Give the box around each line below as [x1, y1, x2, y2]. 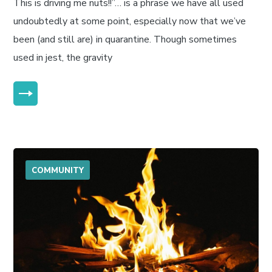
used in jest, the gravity [13, 50, 113, 64]
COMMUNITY [32, 165, 84, 176]
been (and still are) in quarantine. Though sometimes [13, 32, 237, 46]
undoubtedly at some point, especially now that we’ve [13, 14, 246, 28]
